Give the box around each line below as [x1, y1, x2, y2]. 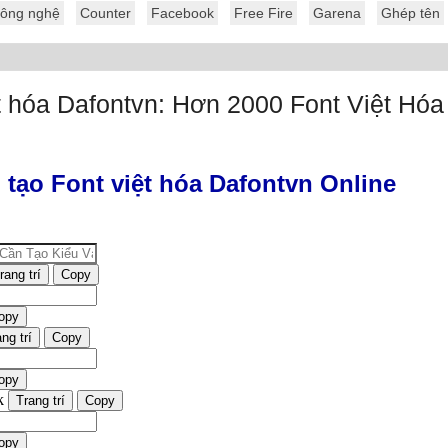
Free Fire [234, 5, 293, 21]
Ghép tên [381, 5, 440, 21]
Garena [313, 5, 361, 21]
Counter [80, 5, 131, 21]
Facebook [151, 5, 214, 21]
